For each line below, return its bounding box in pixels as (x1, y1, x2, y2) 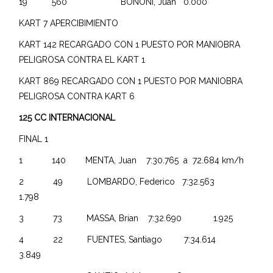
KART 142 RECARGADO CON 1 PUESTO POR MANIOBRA (19, 39, 241, 49)
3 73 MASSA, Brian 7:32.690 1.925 (19, 213, 241, 223)
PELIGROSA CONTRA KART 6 (19, 91, 135, 101)
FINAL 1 (19, 133, 49, 144)
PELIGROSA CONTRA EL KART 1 (19, 54, 146, 65)
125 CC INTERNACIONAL (19, 112, 116, 122)
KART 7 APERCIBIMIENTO (19, 18, 119, 28)
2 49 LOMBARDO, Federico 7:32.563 (19, 176, 244, 186)
